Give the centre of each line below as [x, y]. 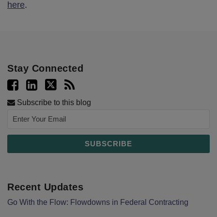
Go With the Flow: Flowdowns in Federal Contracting [98, 202]
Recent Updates [45, 187]
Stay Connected [45, 68]
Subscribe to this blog [53, 102]
